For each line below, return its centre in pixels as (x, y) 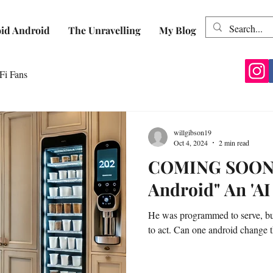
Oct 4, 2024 (191, 143)
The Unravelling (105, 30)
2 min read (234, 143)
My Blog (178, 30)
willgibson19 (193, 132)
